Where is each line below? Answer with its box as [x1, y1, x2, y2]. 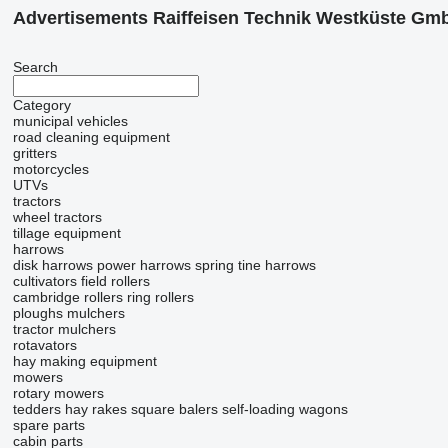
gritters [12, 145, 57, 162]
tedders [12, 401, 61, 418]
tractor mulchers [12, 321, 116, 338]
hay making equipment [12, 353, 157, 370]
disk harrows [12, 257, 93, 274]
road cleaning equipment [12, 129, 170, 146]
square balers [130, 401, 218, 418]
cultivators [12, 273, 77, 290]
